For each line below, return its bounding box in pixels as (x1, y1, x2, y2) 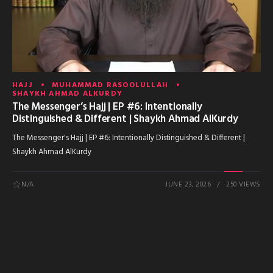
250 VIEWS (226, 179, 261, 191)
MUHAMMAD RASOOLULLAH (52, 79, 169, 92)
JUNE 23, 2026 (165, 179, 211, 191)
